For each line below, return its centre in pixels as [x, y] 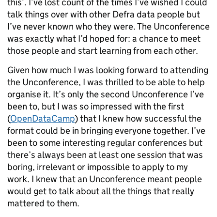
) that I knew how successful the [138, 118]
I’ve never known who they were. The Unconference [108, 26]
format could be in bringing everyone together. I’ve [106, 131]
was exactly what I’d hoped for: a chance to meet [104, 39]
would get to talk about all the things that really [101, 191]
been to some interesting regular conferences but [105, 143]
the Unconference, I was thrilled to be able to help [106, 82]
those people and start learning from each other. [103, 51]
